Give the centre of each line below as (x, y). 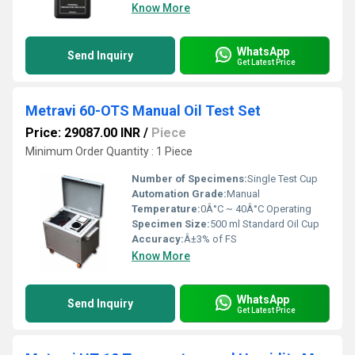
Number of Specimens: (189, 179)
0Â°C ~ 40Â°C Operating (256, 209)
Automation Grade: (179, 194)
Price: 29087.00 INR (83, 133)
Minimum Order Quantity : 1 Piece (109, 151)
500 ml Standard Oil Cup (265, 224)
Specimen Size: (171, 224)
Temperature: (166, 209)
